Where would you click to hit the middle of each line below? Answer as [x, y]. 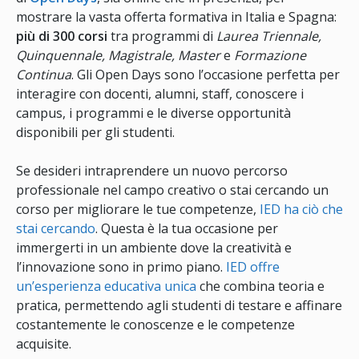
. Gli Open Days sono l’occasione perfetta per [206, 75]
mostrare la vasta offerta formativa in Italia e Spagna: [176, 17]
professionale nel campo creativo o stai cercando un [172, 190]
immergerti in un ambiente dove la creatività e [154, 248]
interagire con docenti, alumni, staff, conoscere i [160, 94]
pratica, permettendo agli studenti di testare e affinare [179, 306]
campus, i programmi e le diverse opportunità [153, 113]
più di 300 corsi [62, 36]
